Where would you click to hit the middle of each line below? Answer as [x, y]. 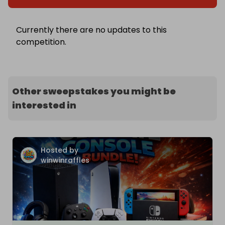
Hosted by [60, 150]
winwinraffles [65, 160]
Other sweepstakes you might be [94, 91]
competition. [41, 42]
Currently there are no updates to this [91, 30]
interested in [44, 105]
